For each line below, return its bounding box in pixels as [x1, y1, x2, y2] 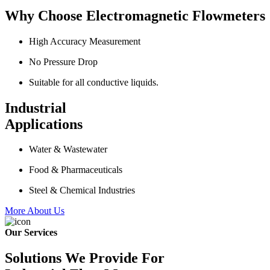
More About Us [5, 206, 64, 216]
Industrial [5, 99, 66, 116]
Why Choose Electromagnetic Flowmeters [5, 7, 265, 24]
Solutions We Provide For [5, 250, 165, 266]
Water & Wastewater [29, 144, 107, 155]
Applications [5, 116, 83, 132]
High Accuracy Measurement [29, 36, 140, 46]
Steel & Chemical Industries [29, 185, 135, 196]
